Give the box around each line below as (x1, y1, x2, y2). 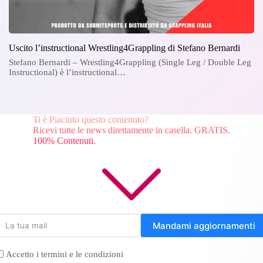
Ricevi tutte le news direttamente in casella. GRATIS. (33, 125, 230, 136)
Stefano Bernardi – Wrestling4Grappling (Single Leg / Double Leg (9, 58, 251, 68)
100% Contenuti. (33, 136, 96, 146)
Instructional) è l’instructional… (9, 68, 126, 77)
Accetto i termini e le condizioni (6, 249, 123, 259)
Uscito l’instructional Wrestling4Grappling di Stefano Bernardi (9, 43, 240, 53)
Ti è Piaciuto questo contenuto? (33, 114, 149, 125)
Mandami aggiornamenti (153, 220, 255, 231)
